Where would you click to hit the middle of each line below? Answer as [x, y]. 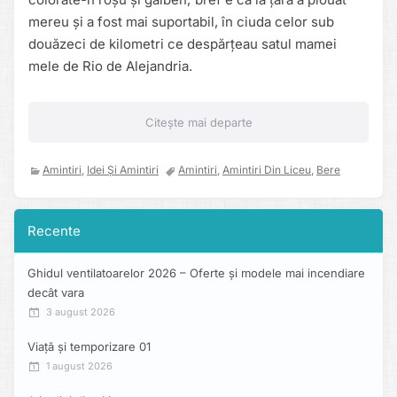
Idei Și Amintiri [123, 170]
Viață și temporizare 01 [89, 347]
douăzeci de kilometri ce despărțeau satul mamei [183, 44]
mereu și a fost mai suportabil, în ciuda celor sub [181, 22]
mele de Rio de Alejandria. [110, 66]
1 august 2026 [79, 366]
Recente [54, 231]
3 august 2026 [81, 312]
